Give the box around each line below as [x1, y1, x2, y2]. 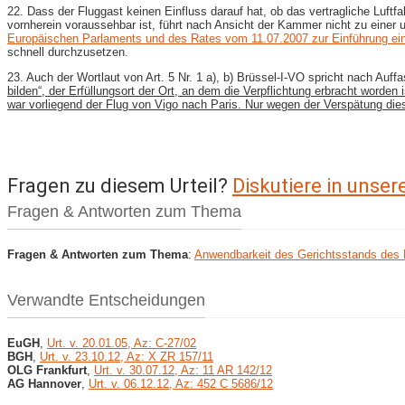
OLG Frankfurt [7, 363, 87, 377]
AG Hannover [7, 376, 81, 391]
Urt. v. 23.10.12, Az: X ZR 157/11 [40, 349, 213, 363]
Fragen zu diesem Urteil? [7, 174, 232, 197]
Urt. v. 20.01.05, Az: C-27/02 [47, 335, 196, 350]
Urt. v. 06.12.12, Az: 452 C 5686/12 [89, 376, 273, 391]
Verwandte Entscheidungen [7, 290, 205, 309]
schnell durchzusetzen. [7, 44, 128, 59]
